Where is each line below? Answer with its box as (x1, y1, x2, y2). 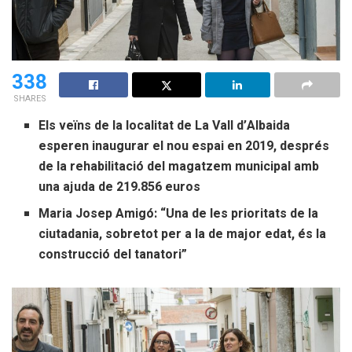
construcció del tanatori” (38, 244, 188, 264)
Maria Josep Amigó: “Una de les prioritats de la (38, 203, 319, 223)
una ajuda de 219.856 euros (38, 177, 201, 196)
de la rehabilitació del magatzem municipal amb (38, 156, 320, 176)
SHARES (13, 91, 46, 105)
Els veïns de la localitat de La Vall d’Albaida (38, 115, 291, 135)
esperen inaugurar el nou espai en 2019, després (38, 136, 330, 156)
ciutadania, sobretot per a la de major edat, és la (38, 224, 327, 244)
